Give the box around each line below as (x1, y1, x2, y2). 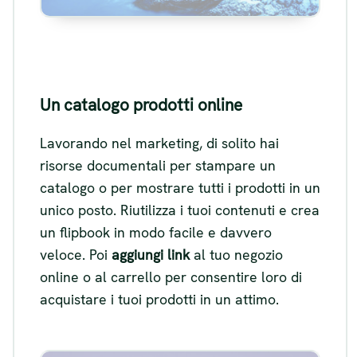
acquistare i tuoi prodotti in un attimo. (40, 289, 279, 308)
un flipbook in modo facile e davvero (40, 222, 272, 241)
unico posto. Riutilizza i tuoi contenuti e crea (40, 200, 320, 219)
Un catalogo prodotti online (40, 94, 242, 116)
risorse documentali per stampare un (40, 155, 276, 175)
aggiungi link (112, 245, 190, 264)
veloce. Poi (40, 245, 112, 264)
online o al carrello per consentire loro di (40, 267, 302, 286)
